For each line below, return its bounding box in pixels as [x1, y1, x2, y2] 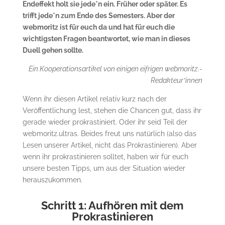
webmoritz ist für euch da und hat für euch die [22, 23, 175, 31]
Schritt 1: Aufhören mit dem [41, 198, 184, 212]
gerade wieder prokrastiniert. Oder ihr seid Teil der [22, 118, 187, 126]
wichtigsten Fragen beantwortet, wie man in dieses [22, 34, 190, 43]
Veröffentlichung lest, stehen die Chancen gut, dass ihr [22, 106, 201, 115]
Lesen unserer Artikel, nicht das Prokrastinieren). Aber [22, 141, 197, 149]
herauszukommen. [22, 175, 82, 184]
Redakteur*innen [151, 76, 203, 84]
